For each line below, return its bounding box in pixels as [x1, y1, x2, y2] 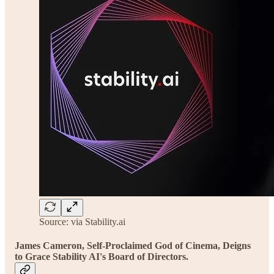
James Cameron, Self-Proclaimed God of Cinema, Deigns [15, 240, 251, 251]
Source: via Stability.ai [39, 216, 125, 227]
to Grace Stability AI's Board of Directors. [15, 251, 188, 262]
